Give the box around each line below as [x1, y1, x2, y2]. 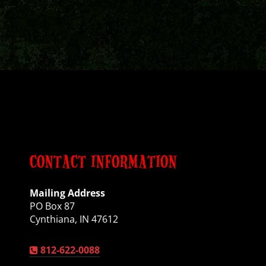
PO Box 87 [29, 199, 75, 213]
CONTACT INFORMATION [29, 150, 177, 172]
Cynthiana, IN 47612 [29, 213, 118, 226]
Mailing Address [29, 186, 105, 200]
